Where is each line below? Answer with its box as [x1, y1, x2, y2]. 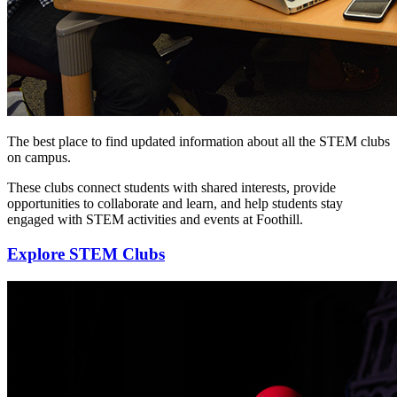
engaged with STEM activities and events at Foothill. [7, 212, 303, 228]
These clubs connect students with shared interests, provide [7, 180, 336, 196]
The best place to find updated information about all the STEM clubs [7, 134, 390, 150]
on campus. [7, 150, 71, 166]
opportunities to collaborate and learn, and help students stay [7, 196, 343, 212]
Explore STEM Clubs [7, 245, 165, 264]
